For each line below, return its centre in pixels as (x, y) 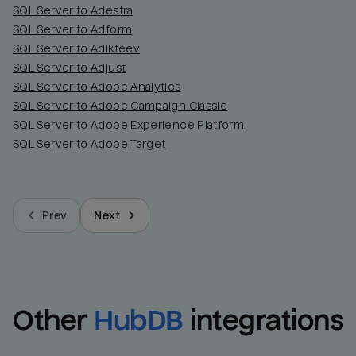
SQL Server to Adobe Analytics (97, 87)
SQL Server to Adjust (70, 68)
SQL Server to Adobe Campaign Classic (120, 106)
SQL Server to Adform (73, 30)
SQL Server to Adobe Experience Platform (129, 125)
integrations (267, 321)
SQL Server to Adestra (73, 11)
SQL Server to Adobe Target (89, 144)
